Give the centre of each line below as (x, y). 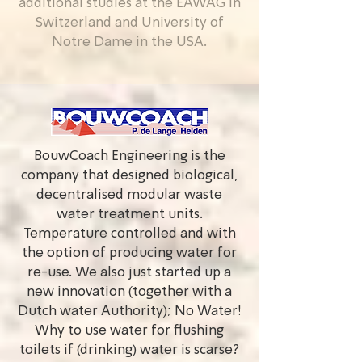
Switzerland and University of (129, 23)
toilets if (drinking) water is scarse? (129, 350)
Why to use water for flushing (129, 331)
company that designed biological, (129, 176)
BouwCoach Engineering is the (129, 156)
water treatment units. (129, 215)
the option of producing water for (129, 253)
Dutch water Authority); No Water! (129, 311)
